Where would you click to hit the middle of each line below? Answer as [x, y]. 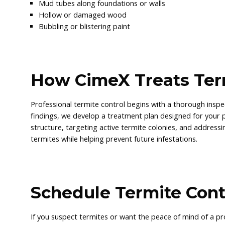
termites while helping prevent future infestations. [114, 139]
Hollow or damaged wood [83, 15]
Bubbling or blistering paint [85, 27]
